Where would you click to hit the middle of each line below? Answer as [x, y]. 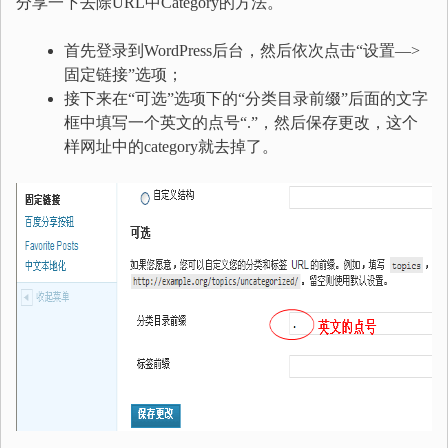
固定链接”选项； [123, 74]
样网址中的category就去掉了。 [171, 146]
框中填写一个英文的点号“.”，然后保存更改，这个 [241, 122]
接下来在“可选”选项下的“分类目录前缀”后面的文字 [246, 98]
